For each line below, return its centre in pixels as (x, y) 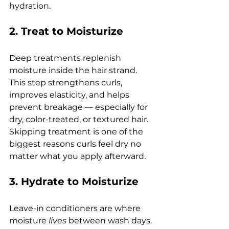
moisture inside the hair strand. (73, 71)
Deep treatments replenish (66, 58)
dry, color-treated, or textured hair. (79, 120)
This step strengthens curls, (67, 83)
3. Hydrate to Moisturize (74, 182)
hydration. (30, 6)
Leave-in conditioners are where (76, 209)
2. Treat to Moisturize (66, 31)
